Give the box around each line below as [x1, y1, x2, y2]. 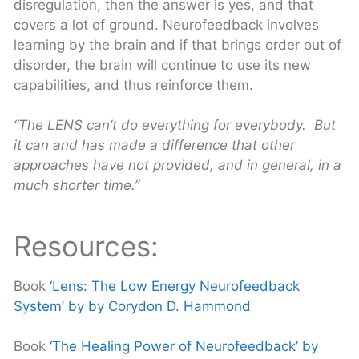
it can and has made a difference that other [14, 137, 295, 153]
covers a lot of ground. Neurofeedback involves [14, 16, 319, 33]
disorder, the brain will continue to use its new [14, 56, 311, 73]
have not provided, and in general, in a [93, 157, 341, 173]
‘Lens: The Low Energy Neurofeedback [50, 277, 300, 294]
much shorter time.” [14, 177, 139, 193]
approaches [14, 157, 89, 173]
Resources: [14, 228, 159, 263]
